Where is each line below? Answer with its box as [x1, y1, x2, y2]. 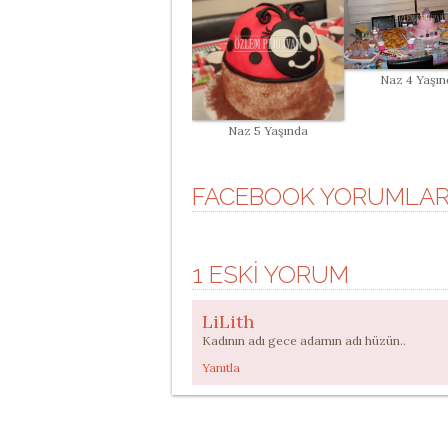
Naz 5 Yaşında [228, 123, 308, 138]
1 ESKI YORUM [192, 260, 349, 289]
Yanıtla [202, 360, 240, 375]
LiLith [202, 310, 254, 333]
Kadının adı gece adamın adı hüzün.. [202, 333, 406, 348]
